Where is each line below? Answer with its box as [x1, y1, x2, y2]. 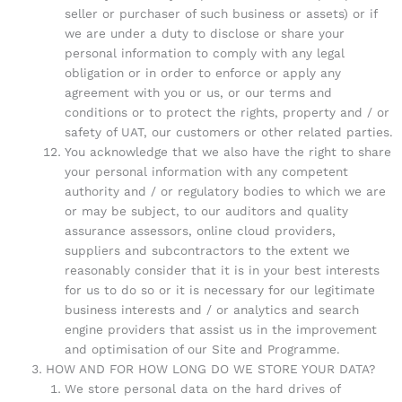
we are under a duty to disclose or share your [64, 25, 345, 40]
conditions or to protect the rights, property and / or [64, 104, 389, 119]
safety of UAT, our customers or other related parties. [64, 124, 393, 139]
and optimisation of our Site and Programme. [64, 341, 340, 356]
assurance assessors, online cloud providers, [64, 223, 336, 238]
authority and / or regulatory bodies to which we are [64, 183, 386, 198]
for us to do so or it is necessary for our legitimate [64, 282, 375, 297]
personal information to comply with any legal [64, 45, 345, 60]
